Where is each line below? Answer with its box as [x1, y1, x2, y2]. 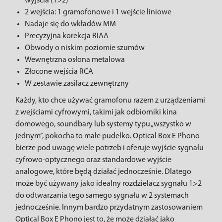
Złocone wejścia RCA [25, 68, 93, 76]
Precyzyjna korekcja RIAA [25, 32, 109, 40]
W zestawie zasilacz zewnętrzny [25, 80, 129, 88]
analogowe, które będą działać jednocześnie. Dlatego [15, 168, 191, 176]
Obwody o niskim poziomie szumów [25, 44, 145, 52]
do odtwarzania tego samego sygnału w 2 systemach [15, 192, 189, 200]
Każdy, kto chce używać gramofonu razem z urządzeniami [15, 97, 205, 105]
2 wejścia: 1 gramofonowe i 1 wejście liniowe [25, 8, 171, 16]
